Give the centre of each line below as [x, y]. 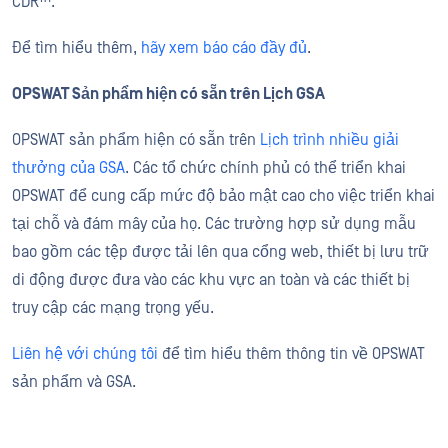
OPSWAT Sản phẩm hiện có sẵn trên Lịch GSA [168, 94]
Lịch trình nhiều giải [329, 140]
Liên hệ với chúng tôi [85, 354]
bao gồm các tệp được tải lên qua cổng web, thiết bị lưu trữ [220, 252]
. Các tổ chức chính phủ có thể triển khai [265, 168]
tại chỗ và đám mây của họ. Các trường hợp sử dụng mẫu [214, 224]
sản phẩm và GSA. [75, 382]
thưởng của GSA [68, 168]
